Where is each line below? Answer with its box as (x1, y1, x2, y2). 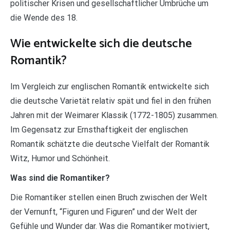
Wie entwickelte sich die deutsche (10, 34, 192, 54)
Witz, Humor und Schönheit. (10, 154, 110, 164)
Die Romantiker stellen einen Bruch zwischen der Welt (10, 193, 207, 203)
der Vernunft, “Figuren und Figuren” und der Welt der (10, 207, 197, 217)
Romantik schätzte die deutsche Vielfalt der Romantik (10, 139, 209, 149)
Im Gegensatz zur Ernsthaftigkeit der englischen (10, 125, 188, 135)
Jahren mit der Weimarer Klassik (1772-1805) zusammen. (10, 110, 218, 121)
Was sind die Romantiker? (10, 173, 110, 183)
